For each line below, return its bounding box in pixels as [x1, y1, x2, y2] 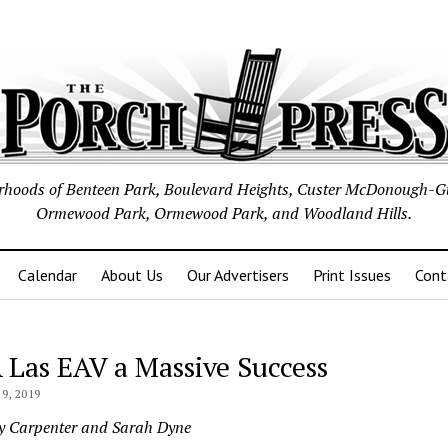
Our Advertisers [187, 265, 289, 285]
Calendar [18, 265, 77, 285]
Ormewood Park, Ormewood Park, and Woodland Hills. [36, 202, 412, 224]
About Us [101, 265, 163, 285]
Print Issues [313, 265, 391, 285]
